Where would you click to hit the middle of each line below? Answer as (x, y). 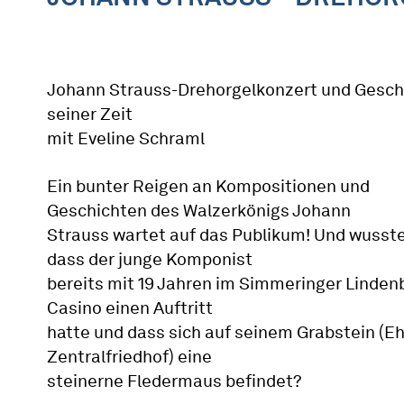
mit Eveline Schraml (126, 138)
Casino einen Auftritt (130, 308)
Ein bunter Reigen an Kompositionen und (208, 186)
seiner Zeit (90, 114)
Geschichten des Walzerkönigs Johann (199, 211)
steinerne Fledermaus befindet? (174, 381)
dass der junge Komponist (150, 259)
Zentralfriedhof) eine (129, 357)
